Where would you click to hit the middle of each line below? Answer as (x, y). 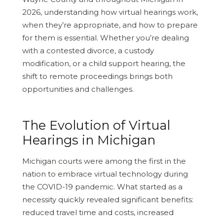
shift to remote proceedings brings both (97, 76)
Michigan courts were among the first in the (104, 161)
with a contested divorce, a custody (88, 51)
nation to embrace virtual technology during (105, 174)
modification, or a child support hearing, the (104, 64)
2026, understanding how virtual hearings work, (110, 12)
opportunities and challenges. (78, 89)
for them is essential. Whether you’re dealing (106, 38)
